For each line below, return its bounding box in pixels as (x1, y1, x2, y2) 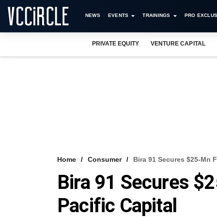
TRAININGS (142, 13, 170, 18)
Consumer (88, 155, 122, 163)
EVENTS (108, 13, 129, 18)
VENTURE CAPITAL (151, 40, 205, 47)
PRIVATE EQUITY (92, 40, 139, 47)
